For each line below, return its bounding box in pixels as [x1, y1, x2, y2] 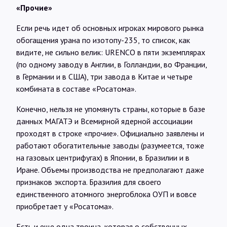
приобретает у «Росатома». [16, 201, 113, 211]
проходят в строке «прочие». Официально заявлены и [16, 128, 204, 138]
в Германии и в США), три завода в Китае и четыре [16, 71, 193, 82]
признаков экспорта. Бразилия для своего [16, 176, 161, 187]
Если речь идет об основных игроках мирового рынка [16, 22, 204, 33]
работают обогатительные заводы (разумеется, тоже [16, 140, 204, 150]
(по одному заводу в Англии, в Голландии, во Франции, [16, 59, 207, 69]
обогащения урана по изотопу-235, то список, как [16, 34, 190, 45]
